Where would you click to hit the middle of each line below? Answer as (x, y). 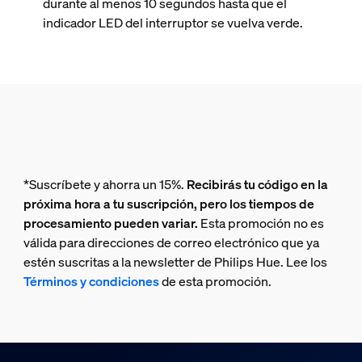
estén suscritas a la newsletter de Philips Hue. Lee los (175, 262)
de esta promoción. (215, 281)
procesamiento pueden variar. (110, 223)
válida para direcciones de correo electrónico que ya (171, 242)
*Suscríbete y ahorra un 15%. (105, 184)
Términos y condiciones (91, 281)
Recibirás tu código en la (257, 184)
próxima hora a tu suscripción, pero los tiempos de (168, 204)
